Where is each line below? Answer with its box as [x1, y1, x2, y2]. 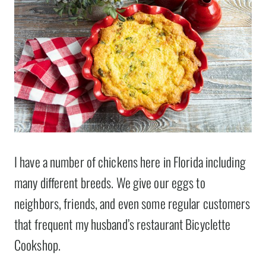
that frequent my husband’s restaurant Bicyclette [14, 214, 231, 233]
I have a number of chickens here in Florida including [14, 151, 246, 171]
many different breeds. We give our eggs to [14, 172, 205, 192]
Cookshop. [14, 235, 61, 254]
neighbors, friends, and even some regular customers [14, 193, 251, 213]
